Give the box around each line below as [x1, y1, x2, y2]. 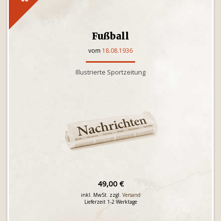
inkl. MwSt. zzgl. [80, 191, 122, 198]
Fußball [92, 30, 129, 42]
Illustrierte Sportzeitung [75, 68, 146, 76]
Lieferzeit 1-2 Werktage [84, 198, 137, 205]
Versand [122, 191, 141, 198]
